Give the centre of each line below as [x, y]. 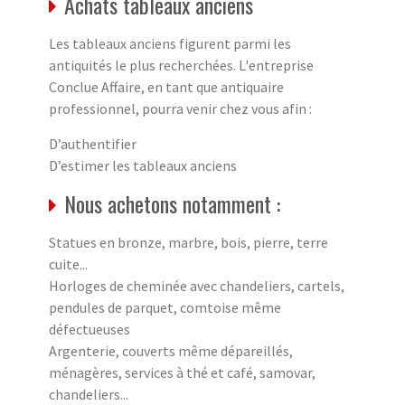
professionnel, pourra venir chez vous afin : [180, 108]
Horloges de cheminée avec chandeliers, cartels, [197, 285]
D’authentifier [93, 143]
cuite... [68, 264]
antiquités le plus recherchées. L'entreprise [181, 65]
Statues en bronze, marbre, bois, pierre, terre [188, 242]
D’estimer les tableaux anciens [143, 165]
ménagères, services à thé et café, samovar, [182, 372]
